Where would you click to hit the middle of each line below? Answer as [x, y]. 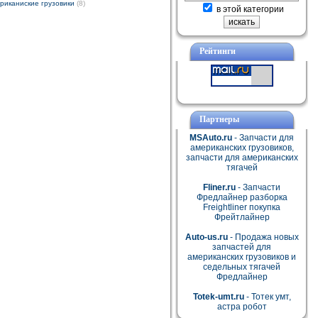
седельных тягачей [242, 267]
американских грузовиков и [242, 257]
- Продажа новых [263, 237]
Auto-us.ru [206, 237]
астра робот [242, 307]
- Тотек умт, [267, 297]
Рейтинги [217, 51]
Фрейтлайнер [242, 217]
